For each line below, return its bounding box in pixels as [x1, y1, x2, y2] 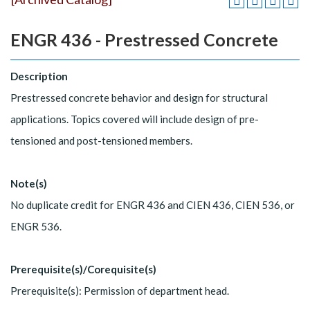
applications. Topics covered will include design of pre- [10, 112, 259, 125]
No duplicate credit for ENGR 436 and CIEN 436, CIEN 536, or [10, 198, 295, 211]
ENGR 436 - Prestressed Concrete [10, 29, 278, 50]
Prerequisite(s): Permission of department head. [10, 284, 229, 297]
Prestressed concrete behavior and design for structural [10, 91, 268, 104]
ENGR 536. [10, 219, 62, 232]
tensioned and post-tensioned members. [10, 134, 192, 147]
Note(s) [10, 176, 47, 190]
